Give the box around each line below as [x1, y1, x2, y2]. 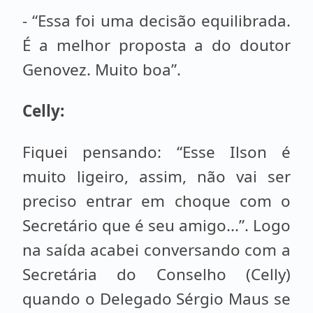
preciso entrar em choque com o [22, 190, 291, 212]
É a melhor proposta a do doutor [22, 34, 291, 56]
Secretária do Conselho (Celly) [22, 263, 291, 285]
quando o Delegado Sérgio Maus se [22, 288, 291, 310]
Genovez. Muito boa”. [22, 59, 185, 80]
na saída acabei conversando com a [22, 239, 291, 261]
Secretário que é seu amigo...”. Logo [22, 214, 291, 236]
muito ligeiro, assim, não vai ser [22, 166, 291, 187]
